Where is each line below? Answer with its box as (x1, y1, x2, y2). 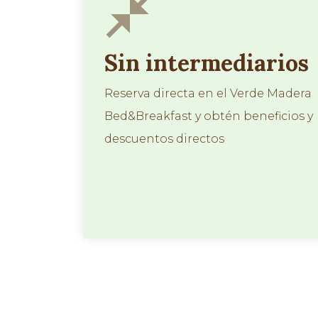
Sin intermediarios (104, 48, 309, 77)
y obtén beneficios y (192, 109, 313, 123)
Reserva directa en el (104, 87, 230, 100)
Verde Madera (230, 87, 312, 100)
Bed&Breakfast (104, 109, 192, 123)
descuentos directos (104, 132, 224, 146)
